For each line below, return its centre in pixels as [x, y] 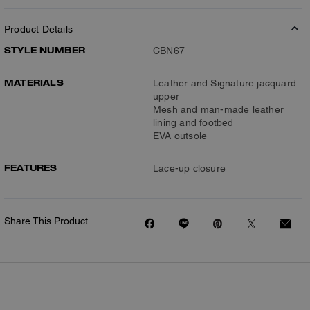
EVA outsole [180, 136]
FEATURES [31, 167]
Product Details [38, 29]
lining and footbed [193, 122]
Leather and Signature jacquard [225, 83]
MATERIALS [34, 82]
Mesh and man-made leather [218, 109]
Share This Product [46, 221]
